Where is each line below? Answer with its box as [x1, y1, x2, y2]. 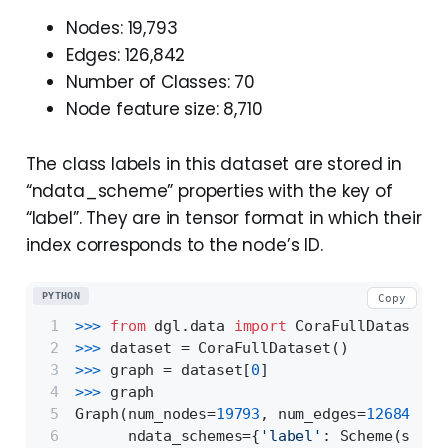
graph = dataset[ [110, 360, 252, 379]
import [233, 316, 287, 335]
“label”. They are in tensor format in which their [25, 206, 422, 231]
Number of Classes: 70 [65, 70, 256, 95]
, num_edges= [260, 404, 367, 423]
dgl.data [145, 316, 234, 335]
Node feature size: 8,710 [65, 97, 263, 122]
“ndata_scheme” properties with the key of [25, 179, 393, 204]
